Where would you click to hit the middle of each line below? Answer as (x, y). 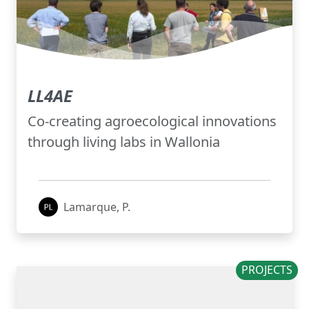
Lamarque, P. (97, 207)
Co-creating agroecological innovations (152, 121)
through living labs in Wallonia (124, 142)
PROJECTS (267, 270)
